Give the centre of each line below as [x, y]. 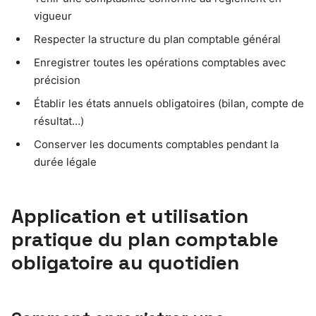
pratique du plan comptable [145, 239]
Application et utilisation [130, 216]
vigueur [53, 16]
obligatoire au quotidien [125, 263]
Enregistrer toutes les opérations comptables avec [160, 63]
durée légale [65, 162]
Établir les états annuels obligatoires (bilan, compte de [169, 104]
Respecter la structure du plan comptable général [157, 39]
